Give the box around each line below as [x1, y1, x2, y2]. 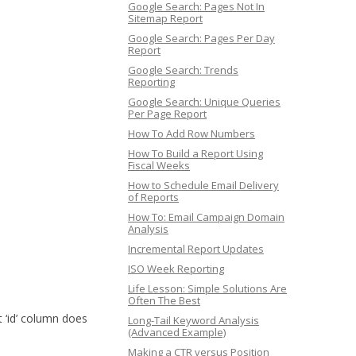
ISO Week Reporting [128, 261, 224, 276]
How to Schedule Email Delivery [128, 178, 279, 192]
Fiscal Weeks [128, 158, 190, 172]
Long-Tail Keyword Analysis [128, 313, 259, 327]
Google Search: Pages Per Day [128, 31, 275, 45]
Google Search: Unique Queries [128, 95, 281, 109]
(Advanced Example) [128, 325, 226, 339]
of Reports [128, 190, 179, 204]
